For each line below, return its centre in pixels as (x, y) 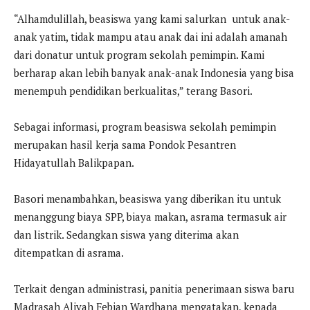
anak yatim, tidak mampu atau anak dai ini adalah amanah (151, 36)
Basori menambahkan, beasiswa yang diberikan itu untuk (147, 198)
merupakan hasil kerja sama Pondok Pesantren (125, 144)
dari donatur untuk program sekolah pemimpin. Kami (139, 54)
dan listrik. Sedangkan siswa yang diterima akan (126, 234)
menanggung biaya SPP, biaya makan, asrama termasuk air (150, 216)
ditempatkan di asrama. (69, 252)
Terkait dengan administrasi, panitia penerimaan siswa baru (154, 288)
